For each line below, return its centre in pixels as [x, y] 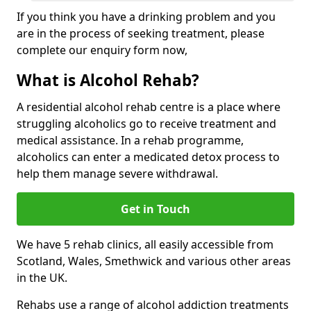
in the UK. [42, 278]
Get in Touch [155, 209]
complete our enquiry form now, [102, 50]
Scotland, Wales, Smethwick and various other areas [154, 261]
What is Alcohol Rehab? [108, 80]
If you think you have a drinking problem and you [146, 17]
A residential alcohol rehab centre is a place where [149, 107]
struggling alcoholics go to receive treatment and [146, 124]
